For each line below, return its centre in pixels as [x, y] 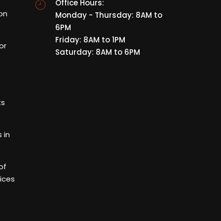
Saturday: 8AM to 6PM [98, 52]
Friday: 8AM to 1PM [91, 40]
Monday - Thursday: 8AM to [109, 15]
